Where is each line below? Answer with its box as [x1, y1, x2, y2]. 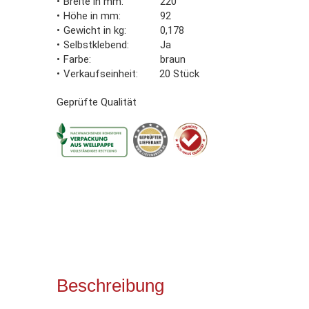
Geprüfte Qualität [57, 95, 137, 108]
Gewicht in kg [63, 23, 124, 37]
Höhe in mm [63, 9, 119, 22]
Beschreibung [57, 275, 164, 296]
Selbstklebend [63, 38, 127, 51]
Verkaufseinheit [63, 67, 136, 80]
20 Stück [159, 67, 199, 80]
